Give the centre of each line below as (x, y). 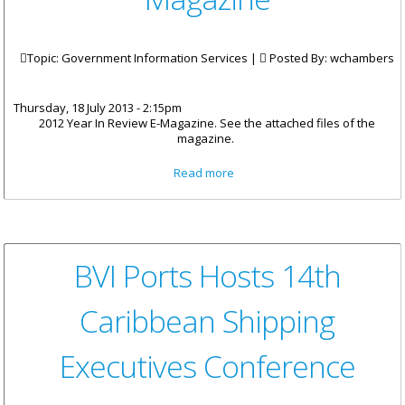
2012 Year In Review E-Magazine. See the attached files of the (207, 123)
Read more (204, 173)
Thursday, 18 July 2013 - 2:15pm (98, 108)
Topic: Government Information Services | (143, 58)
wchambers (362, 58)
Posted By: (298, 58)
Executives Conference (207, 367)
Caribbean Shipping (207, 321)
